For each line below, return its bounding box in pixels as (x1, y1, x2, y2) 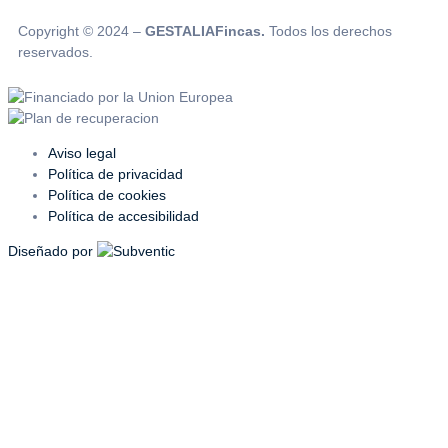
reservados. (18, 43, 93, 60)
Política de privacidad (48, 165, 183, 182)
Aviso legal (48, 144, 116, 161)
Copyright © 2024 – (18, 22, 145, 39)
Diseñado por (8, 242, 97, 259)
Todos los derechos (265, 22, 392, 39)
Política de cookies (48, 186, 166, 203)
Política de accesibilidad (48, 207, 199, 224)
